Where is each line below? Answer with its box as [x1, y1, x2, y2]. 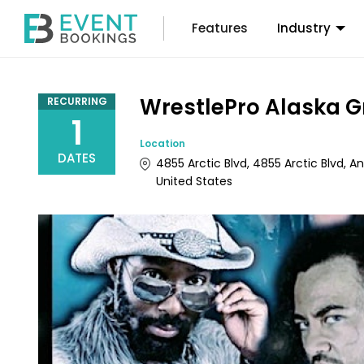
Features [192, 19, 248, 37]
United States [156, 172, 232, 189]
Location [140, 136, 185, 150]
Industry [277, 19, 331, 37]
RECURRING [46, 93, 107, 108]
